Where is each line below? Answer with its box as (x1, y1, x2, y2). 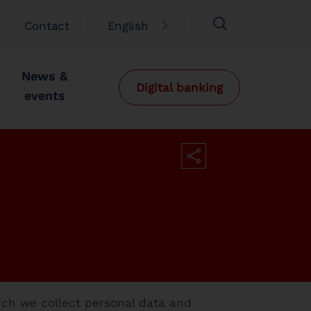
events (24, 88, 65, 103)
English (107, 19, 149, 33)
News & (22, 69, 68, 83)
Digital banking (136, 81, 223, 94)
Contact (24, 19, 69, 33)
